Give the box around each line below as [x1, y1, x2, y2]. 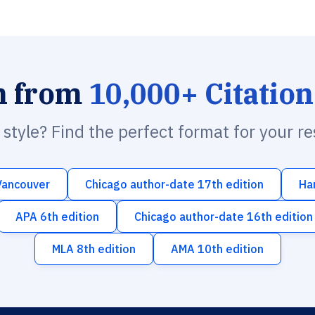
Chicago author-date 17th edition [85, 177, 264, 191]
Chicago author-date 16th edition [134, 210, 313, 224]
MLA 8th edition [51, 242, 136, 256]
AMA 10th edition [170, 242, 264, 256]
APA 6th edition [15, 210, 99, 224]
